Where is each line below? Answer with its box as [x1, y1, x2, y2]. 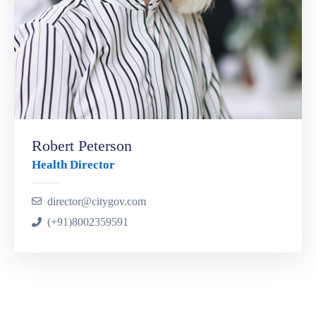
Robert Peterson [32, 137, 132, 154]
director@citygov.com [47, 195, 146, 207]
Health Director [32, 158, 115, 171]
